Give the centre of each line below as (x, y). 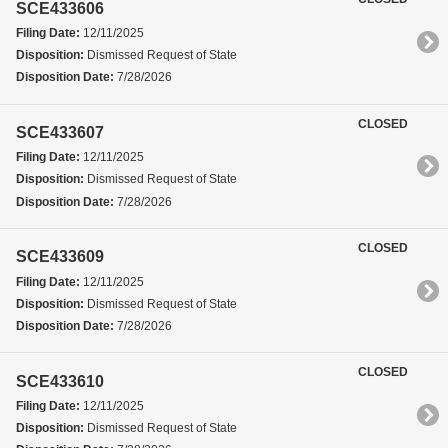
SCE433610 (60, 381)
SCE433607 (60, 133)
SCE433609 (60, 257)
